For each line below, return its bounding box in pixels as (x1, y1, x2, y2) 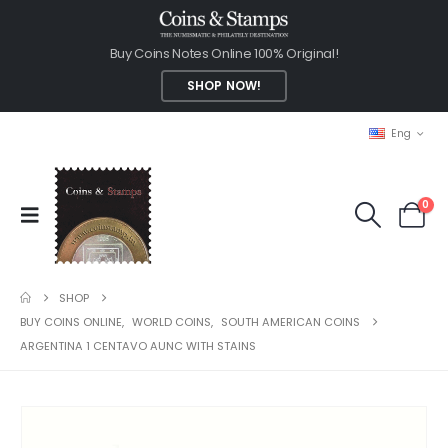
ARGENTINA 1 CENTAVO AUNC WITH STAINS (20, 337, 256, 354)
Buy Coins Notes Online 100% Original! (109, 43, 339, 63)
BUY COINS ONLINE (20, 313, 122, 330)
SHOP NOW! (186, 77, 262, 94)
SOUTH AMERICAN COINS (221, 313, 360, 330)
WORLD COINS (132, 313, 211, 330)
